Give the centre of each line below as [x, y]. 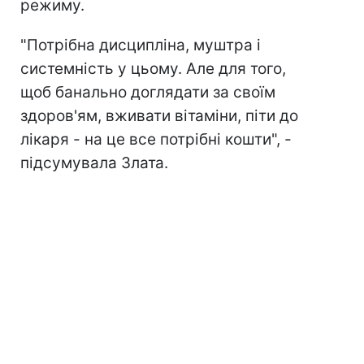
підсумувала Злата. [94, 163]
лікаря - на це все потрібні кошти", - [156, 140]
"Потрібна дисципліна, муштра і [141, 45]
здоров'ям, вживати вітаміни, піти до [159, 116]
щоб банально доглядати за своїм [148, 93]
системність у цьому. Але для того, [153, 69]
